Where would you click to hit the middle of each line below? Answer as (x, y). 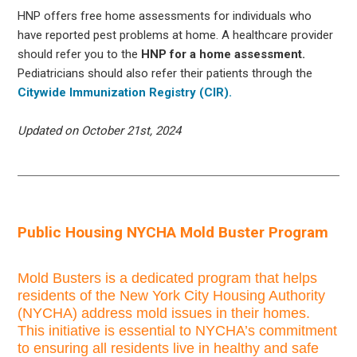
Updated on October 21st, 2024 (100, 130)
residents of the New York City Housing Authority (172, 295)
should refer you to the (80, 54)
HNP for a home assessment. (224, 54)
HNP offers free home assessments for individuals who (165, 16)
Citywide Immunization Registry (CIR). (125, 92)
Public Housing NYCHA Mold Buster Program (173, 232)
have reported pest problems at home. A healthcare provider (176, 35)
